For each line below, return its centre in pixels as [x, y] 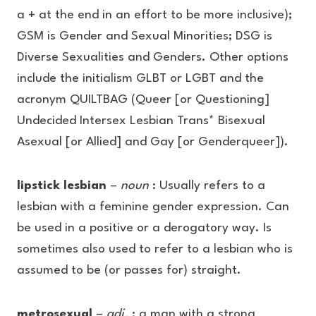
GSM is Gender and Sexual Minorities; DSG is [145, 36]
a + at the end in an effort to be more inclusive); [154, 15]
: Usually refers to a [207, 186]
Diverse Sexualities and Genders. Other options [153, 57]
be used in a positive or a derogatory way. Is [144, 228]
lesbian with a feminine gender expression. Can [153, 207]
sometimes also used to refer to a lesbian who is [155, 249]
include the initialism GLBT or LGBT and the [140, 79]
